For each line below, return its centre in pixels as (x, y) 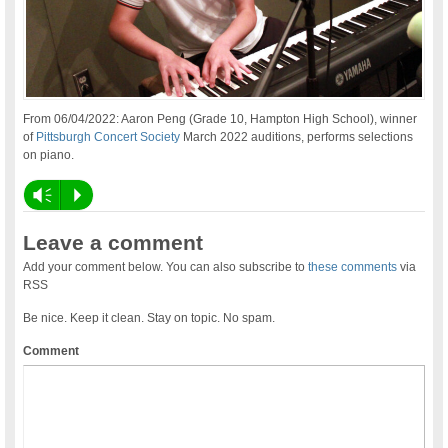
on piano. (49, 155)
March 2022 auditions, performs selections (297, 137)
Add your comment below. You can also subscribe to (166, 267)
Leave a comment (113, 243)
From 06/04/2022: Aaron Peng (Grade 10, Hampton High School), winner (220, 119)
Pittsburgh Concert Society (108, 137)
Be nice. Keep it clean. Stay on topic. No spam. (149, 318)
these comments (353, 267)
